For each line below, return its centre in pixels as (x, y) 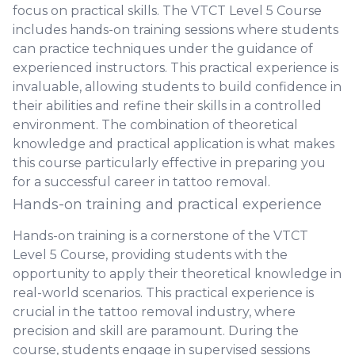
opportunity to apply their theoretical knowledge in (177, 274)
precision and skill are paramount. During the (156, 331)
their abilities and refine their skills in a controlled (167, 106)
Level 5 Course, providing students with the (150, 255)
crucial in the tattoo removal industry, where (154, 312)
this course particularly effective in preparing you (169, 163)
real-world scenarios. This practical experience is (163, 293)
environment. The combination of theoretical (155, 125)
